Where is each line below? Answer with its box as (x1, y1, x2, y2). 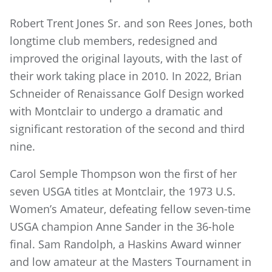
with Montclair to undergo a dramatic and (10, 104, 223, 118)
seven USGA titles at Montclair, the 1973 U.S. (10, 184, 236, 199)
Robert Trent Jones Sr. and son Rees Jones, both (10, 16, 253, 30)
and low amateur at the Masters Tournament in (10, 254, 251, 269)
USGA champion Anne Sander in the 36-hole (10, 219, 234, 234)
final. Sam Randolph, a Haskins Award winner (10, 237, 241, 251)
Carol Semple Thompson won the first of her (10, 166, 237, 181)
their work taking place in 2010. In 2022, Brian (10, 69, 242, 83)
